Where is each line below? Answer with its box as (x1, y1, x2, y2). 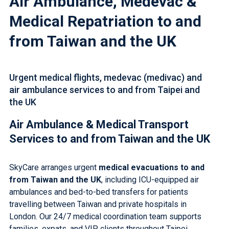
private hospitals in (118, 199, 187, 209)
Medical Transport (96, 118, 189, 131)
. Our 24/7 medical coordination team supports (35, 212, 201, 221)
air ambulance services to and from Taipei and (9, 84, 200, 95)
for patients (144, 187, 188, 197)
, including (101, 175, 139, 185)
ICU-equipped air (138, 175, 199, 185)
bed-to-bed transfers (68, 187, 145, 197)
